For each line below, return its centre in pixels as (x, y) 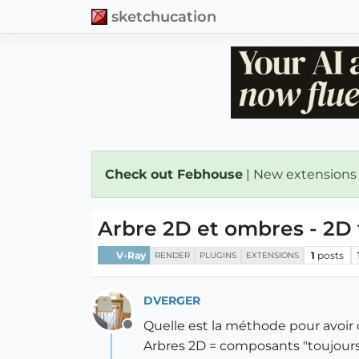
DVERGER (172, 300)
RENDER (172, 255)
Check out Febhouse (174, 174)
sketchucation (164, 16)
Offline (148, 333)
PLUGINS (218, 255)
